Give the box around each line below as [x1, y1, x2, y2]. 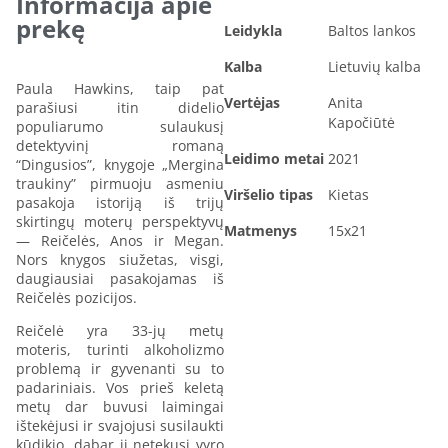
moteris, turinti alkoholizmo [16, 339, 224, 359]
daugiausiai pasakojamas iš [16, 268, 224, 288]
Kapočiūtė [328, 112, 395, 132]
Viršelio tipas [224, 184, 313, 204]
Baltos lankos [328, 20, 416, 40]
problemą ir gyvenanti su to [16, 358, 224, 378]
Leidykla [224, 20, 282, 40]
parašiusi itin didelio [16, 97, 224, 117]
